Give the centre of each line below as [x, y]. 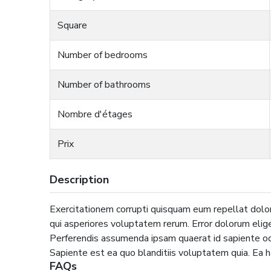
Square [73, 25]
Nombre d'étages [95, 114]
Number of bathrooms [104, 84]
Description [80, 179]
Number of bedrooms [103, 55]
